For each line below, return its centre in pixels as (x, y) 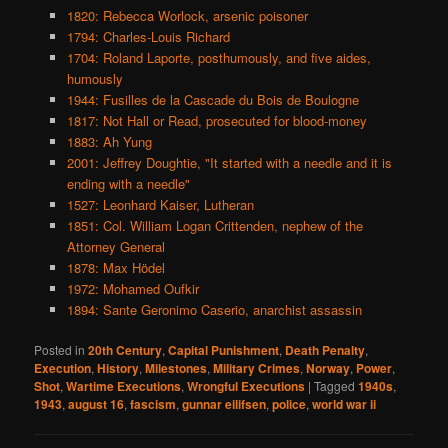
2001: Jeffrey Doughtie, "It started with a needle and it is (229, 162)
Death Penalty (325, 349)
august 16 (96, 403)
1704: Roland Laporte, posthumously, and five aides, (218, 57)
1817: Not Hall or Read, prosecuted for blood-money (216, 120)
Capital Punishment (224, 349)
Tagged (335, 385)
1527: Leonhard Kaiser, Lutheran (160, 204)
